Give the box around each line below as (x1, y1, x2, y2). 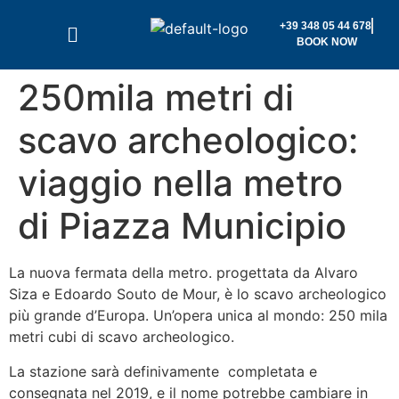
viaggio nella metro (18, 161, 343, 206)
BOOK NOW (296, 36, 357, 48)
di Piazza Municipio (18, 204, 346, 248)
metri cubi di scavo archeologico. (9, 328, 234, 346)
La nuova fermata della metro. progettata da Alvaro (9, 264, 358, 282)
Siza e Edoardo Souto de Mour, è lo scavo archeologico (9, 285, 387, 304)
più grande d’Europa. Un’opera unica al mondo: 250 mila (9, 306, 387, 325)
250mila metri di (18, 76, 294, 120)
